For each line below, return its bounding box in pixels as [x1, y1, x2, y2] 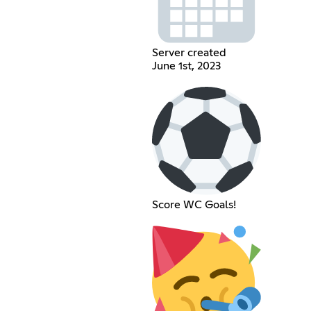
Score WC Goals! [152, 199, 237, 211]
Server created [152, 47, 227, 59]
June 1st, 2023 [152, 60, 221, 72]
